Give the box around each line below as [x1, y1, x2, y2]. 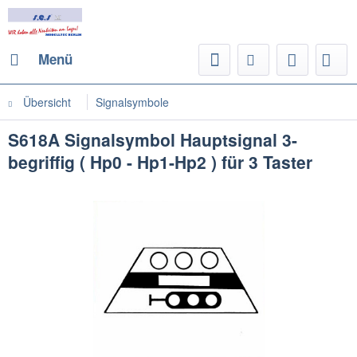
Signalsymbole [96, 94, 169, 110]
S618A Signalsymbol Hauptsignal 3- [8, 127, 297, 151]
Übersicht [23, 94, 71, 110]
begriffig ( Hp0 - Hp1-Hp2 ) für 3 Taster [8, 150, 312, 174]
